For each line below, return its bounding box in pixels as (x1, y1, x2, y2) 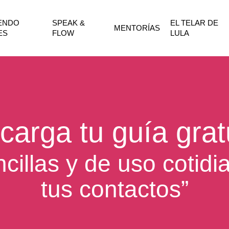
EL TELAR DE (170, 18, 219, 27)
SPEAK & (52, 18, 85, 27)
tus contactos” (40, 176, 189, 202)
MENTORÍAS (114, 24, 161, 32)
